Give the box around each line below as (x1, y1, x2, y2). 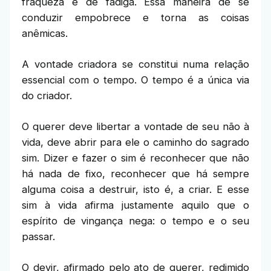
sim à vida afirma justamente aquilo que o (22, 199, 249, 211)
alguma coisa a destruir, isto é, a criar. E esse (22, 183, 249, 195)
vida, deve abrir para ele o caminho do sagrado (22, 136, 249, 148)
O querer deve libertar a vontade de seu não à (22, 120, 249, 132)
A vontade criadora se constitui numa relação (22, 58, 249, 70)
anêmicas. (22, 27, 68, 39)
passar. (22, 230, 55, 243)
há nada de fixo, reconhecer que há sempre (22, 168, 249, 180)
